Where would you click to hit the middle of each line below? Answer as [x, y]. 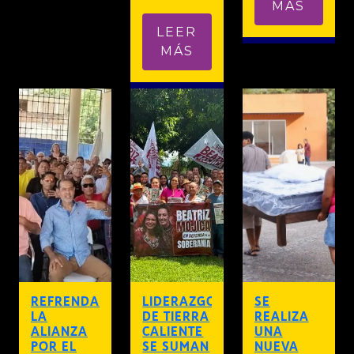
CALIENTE [173, 332]
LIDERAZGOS [184, 302]
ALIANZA [59, 332]
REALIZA [281, 317]
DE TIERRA [176, 317]
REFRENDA [65, 302]
